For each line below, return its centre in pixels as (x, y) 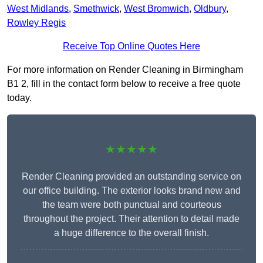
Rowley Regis (36, 23)
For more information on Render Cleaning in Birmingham (125, 70)
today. (19, 98)
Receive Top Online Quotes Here (131, 46)
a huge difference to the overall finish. (131, 233)
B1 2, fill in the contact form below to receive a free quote (124, 84)
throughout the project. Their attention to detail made (131, 219)
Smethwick (96, 9)
